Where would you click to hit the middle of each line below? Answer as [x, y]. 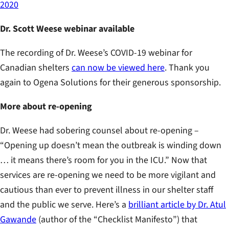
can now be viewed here [118, 68]
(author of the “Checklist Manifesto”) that [117, 220]
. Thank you [187, 68]
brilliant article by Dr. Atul [177, 205]
